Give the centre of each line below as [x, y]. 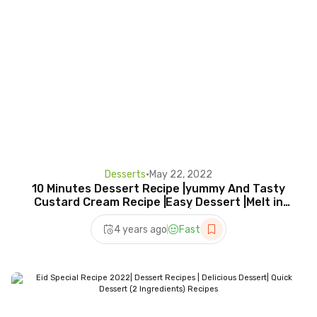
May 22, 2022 [181, 175]
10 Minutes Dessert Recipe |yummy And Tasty [158, 189]
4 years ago [140, 229]
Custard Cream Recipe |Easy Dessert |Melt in [158, 202]
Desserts [125, 175]
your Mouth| [158, 216]
